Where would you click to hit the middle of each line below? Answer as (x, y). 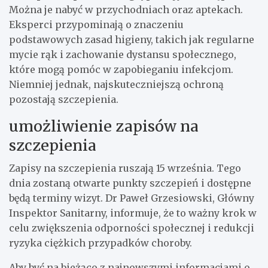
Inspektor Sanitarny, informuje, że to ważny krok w (133, 213)
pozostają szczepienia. (64, 99)
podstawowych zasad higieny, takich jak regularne (132, 39)
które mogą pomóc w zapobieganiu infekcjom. (121, 69)
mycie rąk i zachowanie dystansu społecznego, (123, 54)
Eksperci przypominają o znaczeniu (96, 24)
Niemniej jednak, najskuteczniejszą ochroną (116, 84)
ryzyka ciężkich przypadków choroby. (100, 243)
